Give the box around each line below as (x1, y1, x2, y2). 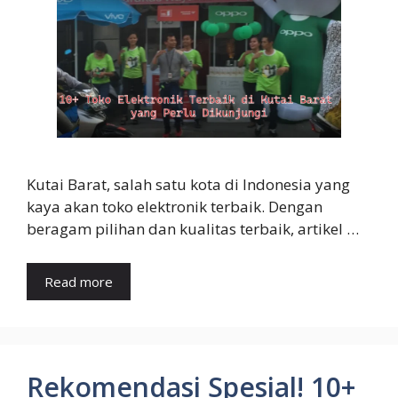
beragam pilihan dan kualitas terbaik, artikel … (27, 219, 359, 240)
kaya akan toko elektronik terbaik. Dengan (27, 196, 322, 218)
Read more (44, 272, 113, 291)
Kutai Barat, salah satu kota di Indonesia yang (27, 174, 350, 195)
